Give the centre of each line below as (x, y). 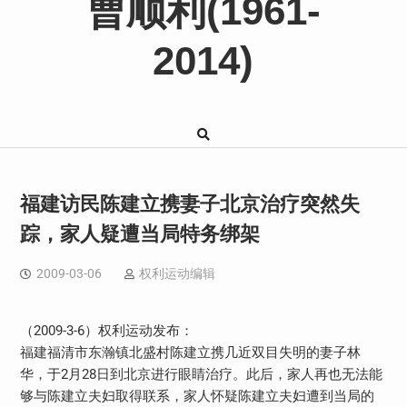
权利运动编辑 (177, 273)
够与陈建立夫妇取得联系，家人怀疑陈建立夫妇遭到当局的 (197, 396)
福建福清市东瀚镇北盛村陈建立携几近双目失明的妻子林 (190, 352)
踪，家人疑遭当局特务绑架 (139, 233)
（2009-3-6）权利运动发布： (106, 330)
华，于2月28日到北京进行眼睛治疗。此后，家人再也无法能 (201, 374)
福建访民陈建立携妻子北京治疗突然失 (189, 203)
